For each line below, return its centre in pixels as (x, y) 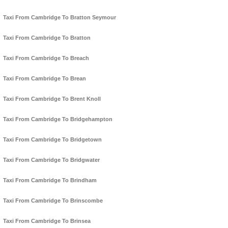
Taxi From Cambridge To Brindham (50, 180)
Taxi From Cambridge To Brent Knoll (52, 99)
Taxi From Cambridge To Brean (45, 79)
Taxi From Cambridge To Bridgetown (52, 140)
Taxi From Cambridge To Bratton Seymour (60, 18)
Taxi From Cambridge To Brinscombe (53, 201)
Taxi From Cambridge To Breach (46, 58)
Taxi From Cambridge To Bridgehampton (58, 119)
